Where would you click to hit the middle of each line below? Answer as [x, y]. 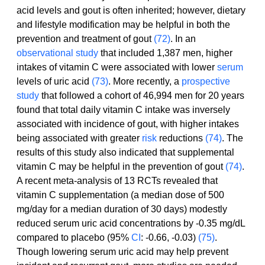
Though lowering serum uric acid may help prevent [124, 252]
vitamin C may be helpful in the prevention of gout [121, 167]
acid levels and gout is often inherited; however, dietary [132, 11]
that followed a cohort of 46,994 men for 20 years [143, 96]
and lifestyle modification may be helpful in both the [125, 25]
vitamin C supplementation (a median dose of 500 [122, 195]
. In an [184, 39]
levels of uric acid [54, 82]
